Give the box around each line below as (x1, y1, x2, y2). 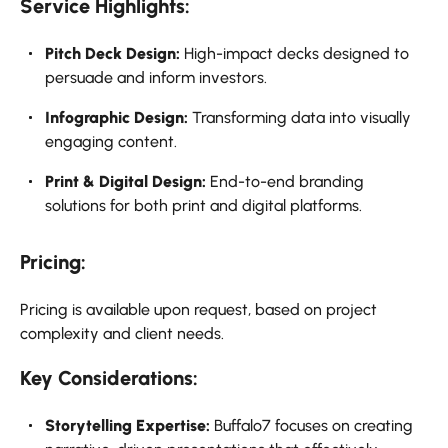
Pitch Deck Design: (45, 44, 180, 64)
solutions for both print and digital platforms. (45, 196, 362, 216)
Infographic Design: (45, 108, 188, 128)
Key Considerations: (20, 366, 198, 391)
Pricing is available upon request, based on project (20, 300, 377, 320)
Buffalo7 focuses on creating (210, 416, 413, 436)
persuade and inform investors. (45, 68, 267, 88)
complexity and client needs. (20, 324, 224, 344)
